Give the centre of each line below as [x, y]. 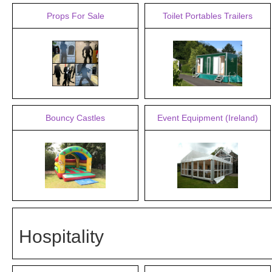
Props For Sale [75, 16]
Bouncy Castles [75, 118]
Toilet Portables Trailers [208, 16]
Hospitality [61, 236]
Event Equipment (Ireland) [208, 118]
